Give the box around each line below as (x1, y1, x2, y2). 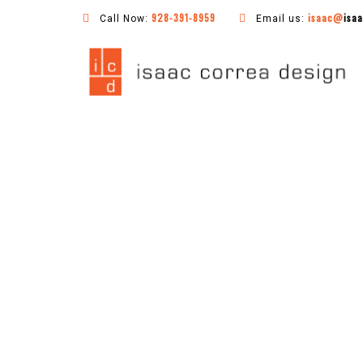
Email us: (253, 13, 308, 24)
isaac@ (308, 11, 344, 24)
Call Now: (96, 13, 152, 24)
